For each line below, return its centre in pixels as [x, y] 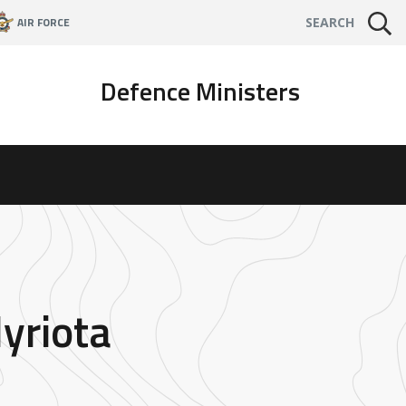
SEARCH [330, 22]
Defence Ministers [200, 92]
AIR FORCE [43, 22]
